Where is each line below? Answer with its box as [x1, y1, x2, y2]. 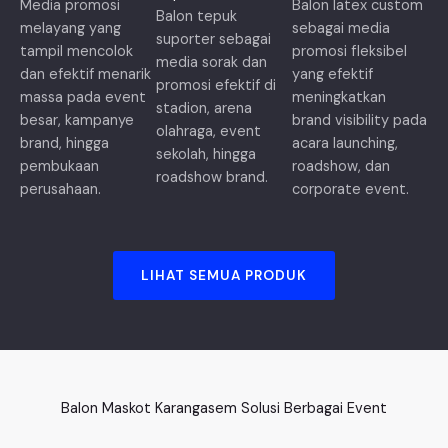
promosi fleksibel [292, 41, 407, 61]
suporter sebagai [156, 30, 271, 50]
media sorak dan [156, 53, 267, 73]
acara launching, [292, 133, 398, 153]
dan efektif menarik [20, 64, 151, 84]
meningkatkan [292, 87, 386, 107]
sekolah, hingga [156, 145, 256, 165]
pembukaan [20, 156, 99, 176]
